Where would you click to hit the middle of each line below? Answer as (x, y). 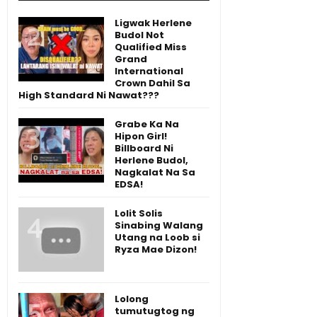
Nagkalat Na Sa (155, 173)
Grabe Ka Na (147, 125)
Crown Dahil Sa (152, 83)
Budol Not (139, 35)
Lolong (132, 299)
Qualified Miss (151, 47)
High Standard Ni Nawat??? (89, 96)
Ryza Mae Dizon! (156, 250)
